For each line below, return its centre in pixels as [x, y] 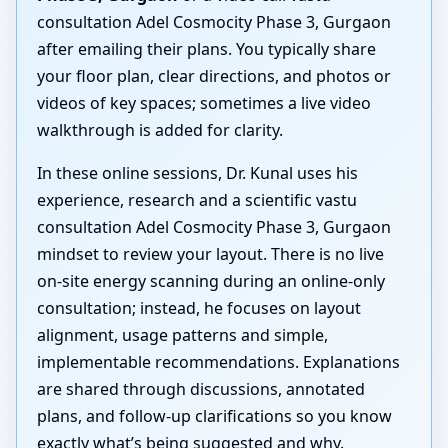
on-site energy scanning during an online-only [211, 281]
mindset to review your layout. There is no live [210, 254]
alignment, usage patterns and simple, [182, 335]
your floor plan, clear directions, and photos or [214, 76]
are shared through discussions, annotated [201, 389]
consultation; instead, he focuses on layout [199, 308]
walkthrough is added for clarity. [160, 130]
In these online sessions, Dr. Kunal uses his [197, 173]
